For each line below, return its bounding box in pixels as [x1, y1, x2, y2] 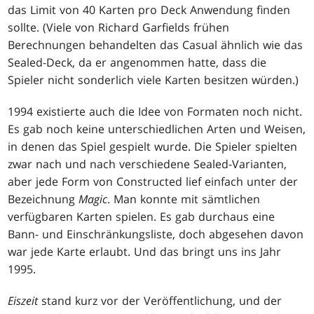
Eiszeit [8, 293, 39, 309]
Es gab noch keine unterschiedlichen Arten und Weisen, [8, 121, 306, 137]
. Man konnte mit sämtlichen [107, 191, 261, 207]
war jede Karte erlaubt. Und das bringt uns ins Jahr [8, 244, 282, 260]
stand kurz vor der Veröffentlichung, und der [38, 293, 282, 309]
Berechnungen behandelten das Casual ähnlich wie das [8, 37, 303, 53]
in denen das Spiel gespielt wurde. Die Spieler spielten [8, 139, 298, 155]
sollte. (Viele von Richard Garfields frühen [8, 20, 230, 36]
